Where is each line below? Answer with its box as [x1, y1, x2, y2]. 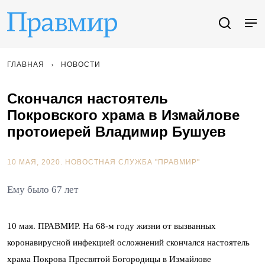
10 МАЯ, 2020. [7, 158, 65, 166]
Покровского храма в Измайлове [7, 107, 240, 123]
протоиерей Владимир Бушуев [7, 124, 226, 140]
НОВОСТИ [61, 60, 101, 69]
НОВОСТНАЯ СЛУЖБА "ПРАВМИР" [65, 158, 200, 166]
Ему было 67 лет [7, 184, 78, 195]
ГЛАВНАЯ [7, 60, 44, 69]
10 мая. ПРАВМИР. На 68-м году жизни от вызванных [7, 221, 216, 231]
